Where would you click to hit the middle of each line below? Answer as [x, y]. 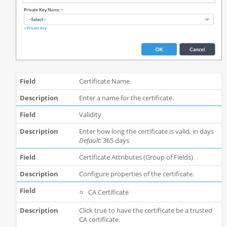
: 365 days [114, 141]
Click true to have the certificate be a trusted [145, 211]
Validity [90, 115]
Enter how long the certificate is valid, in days [146, 131]
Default [89, 141]
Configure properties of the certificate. [136, 174]
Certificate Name [104, 81]
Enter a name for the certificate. [126, 98]
